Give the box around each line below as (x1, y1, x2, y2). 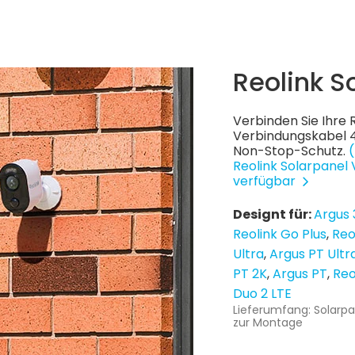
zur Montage (233, 315, 303, 330)
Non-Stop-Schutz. (233, 142, 349, 160)
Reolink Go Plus (233, 225, 326, 243)
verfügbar (233, 172, 299, 190)
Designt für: (233, 205, 314, 223)
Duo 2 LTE (233, 284, 292, 303)
